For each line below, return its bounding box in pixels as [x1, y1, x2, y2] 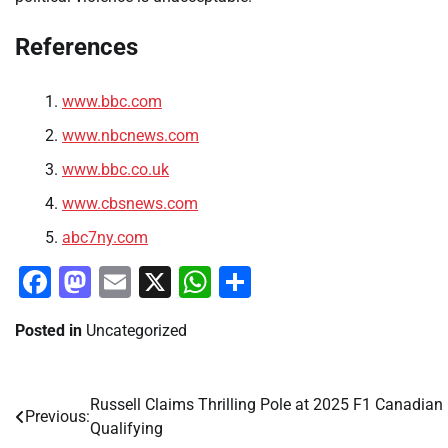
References [15, 32, 138, 61]
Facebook [51, 262, 189, 301]
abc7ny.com [62, 227, 148, 247]
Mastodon [91, 262, 235, 301]
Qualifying [90, 418, 163, 438]
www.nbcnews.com [62, 125, 199, 145]
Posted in [15, 320, 86, 340]
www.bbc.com [62, 91, 162, 111]
